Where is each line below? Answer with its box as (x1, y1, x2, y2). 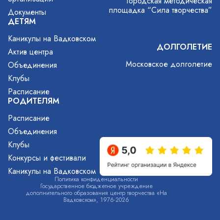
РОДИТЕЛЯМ (8, 95, 59, 107)
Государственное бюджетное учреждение (40, 182, 153, 191)
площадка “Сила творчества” (109, 4, 212, 16)
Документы (8, 6, 46, 18)
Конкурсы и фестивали (8, 152, 86, 164)
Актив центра (8, 46, 53, 57)
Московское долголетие (126, 58, 212, 70)
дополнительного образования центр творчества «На (26, 189, 167, 197)
